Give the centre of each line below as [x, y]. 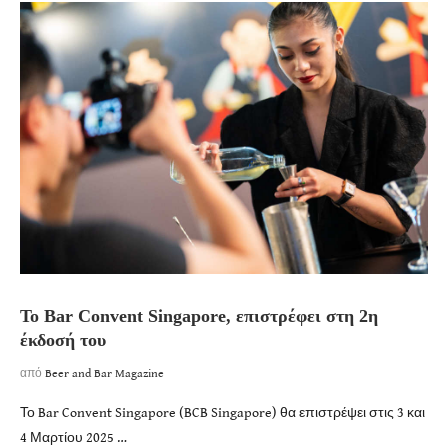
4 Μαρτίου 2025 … [73, 437]
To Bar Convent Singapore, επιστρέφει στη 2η [199, 315]
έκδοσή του [63, 339]
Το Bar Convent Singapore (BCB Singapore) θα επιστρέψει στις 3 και [222, 412]
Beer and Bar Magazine [104, 373]
